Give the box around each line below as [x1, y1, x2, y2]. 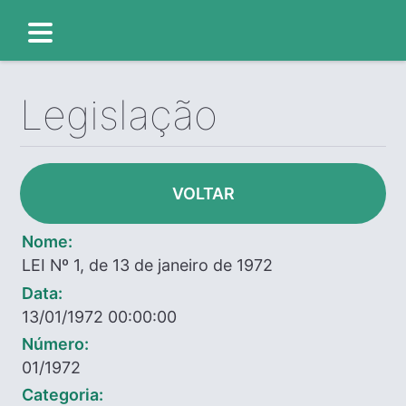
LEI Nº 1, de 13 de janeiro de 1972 [22, 256, 274, 275]
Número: [22, 333, 90, 353]
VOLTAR [171, 184, 235, 204]
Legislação [20, 91, 218, 140]
